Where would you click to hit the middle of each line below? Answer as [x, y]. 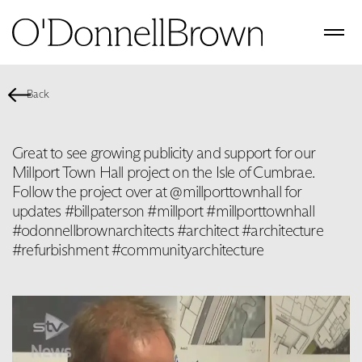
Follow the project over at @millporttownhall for [157, 191]
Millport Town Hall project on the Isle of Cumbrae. [163, 172]
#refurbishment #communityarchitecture [138, 249]
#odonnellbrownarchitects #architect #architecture [168, 230]
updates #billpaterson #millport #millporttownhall [163, 210]
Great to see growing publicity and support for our [164, 152]
